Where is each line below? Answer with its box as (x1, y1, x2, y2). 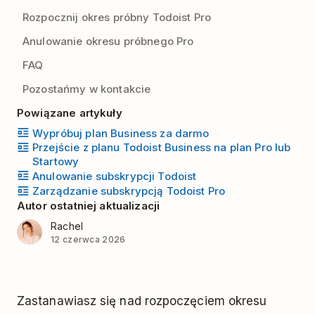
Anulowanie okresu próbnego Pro (22, 34, 194, 48)
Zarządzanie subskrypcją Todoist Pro (32, 184, 226, 198)
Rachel (51, 219, 84, 232)
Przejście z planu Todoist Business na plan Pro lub (32, 141, 291, 155)
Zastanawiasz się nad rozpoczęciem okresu (17, 293, 267, 308)
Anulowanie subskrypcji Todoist (32, 169, 197, 183)
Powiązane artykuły (17, 106, 122, 120)
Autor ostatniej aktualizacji (17, 198, 160, 212)
